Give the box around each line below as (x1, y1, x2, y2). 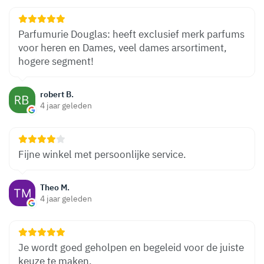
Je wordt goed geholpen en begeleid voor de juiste (18, 241, 244, 254)
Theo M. (40, 181, 70, 193)
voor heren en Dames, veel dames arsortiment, (18, 41, 227, 54)
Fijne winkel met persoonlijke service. (18, 148, 186, 161)
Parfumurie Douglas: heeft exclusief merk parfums (18, 28, 245, 41)
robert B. (40, 88, 74, 100)
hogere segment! (18, 55, 94, 68)
